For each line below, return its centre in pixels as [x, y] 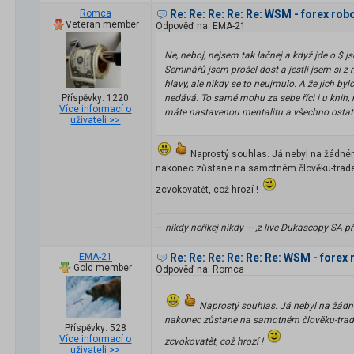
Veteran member [103, 25]
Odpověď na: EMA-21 [201, 26]
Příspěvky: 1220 [96, 98]
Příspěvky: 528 [96, 328]
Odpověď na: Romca [200, 270]
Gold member [103, 268]
